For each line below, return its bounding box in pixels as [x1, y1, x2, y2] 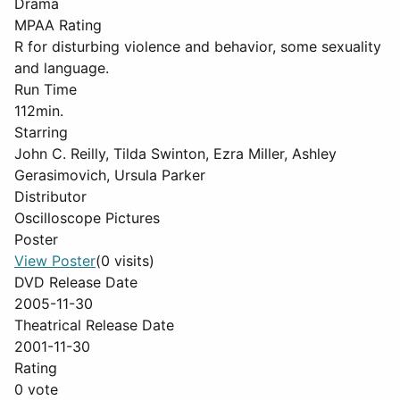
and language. [14, 59, 109, 77]
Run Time [14, 80, 77, 98]
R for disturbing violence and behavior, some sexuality [14, 37, 381, 55]
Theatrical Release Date [14, 316, 174, 334]
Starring [14, 123, 68, 141]
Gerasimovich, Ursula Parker [14, 166, 205, 184]
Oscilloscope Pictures [14, 209, 160, 227]
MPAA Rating [14, 16, 102, 34]
